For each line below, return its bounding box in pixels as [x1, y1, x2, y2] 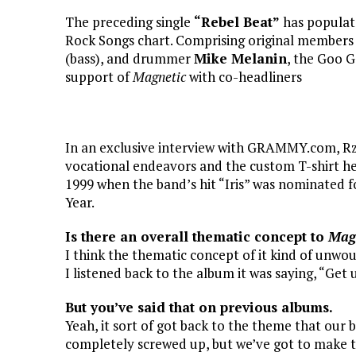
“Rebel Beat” [194, 13, 280, 31]
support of [65, 68, 133, 86]
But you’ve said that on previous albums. [65, 298, 333, 316]
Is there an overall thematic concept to [65, 227, 328, 246]
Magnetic [133, 68, 186, 86]
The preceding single [65, 13, 194, 31]
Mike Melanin [194, 49, 287, 68]
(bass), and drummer [65, 49, 194, 68]
